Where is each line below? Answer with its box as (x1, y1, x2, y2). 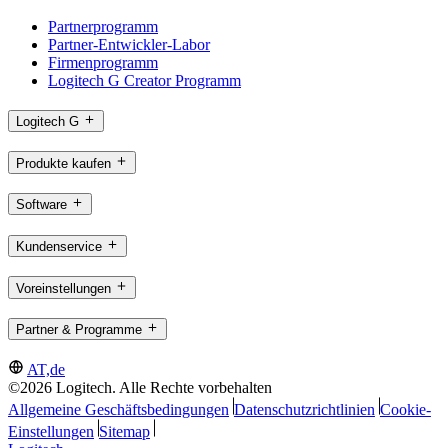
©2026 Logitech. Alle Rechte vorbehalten (8, 379, 272, 397)
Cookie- (379, 401, 431, 419)
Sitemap (98, 423, 150, 441)
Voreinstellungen (16, 280, 111, 296)
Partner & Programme (16, 322, 142, 338)
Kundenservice (16, 239, 102, 254)
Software (16, 197, 67, 213)
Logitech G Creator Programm (48, 72, 241, 90)
